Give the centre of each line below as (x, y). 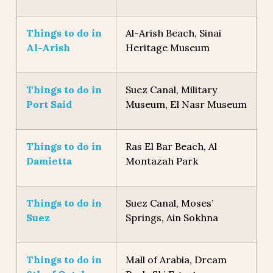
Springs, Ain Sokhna (172, 218)
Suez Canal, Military (171, 90)
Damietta (49, 161)
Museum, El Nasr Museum (186, 105)
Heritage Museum (167, 48)
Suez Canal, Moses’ (169, 203)
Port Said (49, 105)
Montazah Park (161, 161)
